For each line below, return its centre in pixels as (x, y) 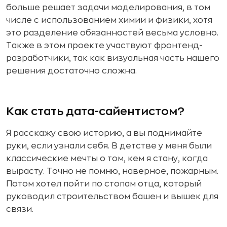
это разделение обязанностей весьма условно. (112, 33)
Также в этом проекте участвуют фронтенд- (104, 45)
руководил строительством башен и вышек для (112, 196)
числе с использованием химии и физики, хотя (109, 20)
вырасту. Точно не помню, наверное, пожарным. (112, 171)
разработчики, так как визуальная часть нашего (113, 58)
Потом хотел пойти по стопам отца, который (104, 184)
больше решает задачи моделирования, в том (108, 7)
